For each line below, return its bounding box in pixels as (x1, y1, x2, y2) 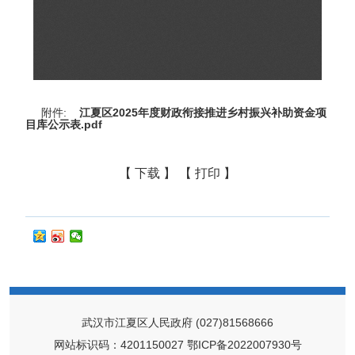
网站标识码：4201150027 (53, 338, 184, 352)
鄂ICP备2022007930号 (186, 338, 302, 352)
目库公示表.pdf (25, 118, 102, 132)
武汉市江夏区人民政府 (82, 316, 193, 330)
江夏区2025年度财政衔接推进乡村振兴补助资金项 (79, 106, 326, 120)
